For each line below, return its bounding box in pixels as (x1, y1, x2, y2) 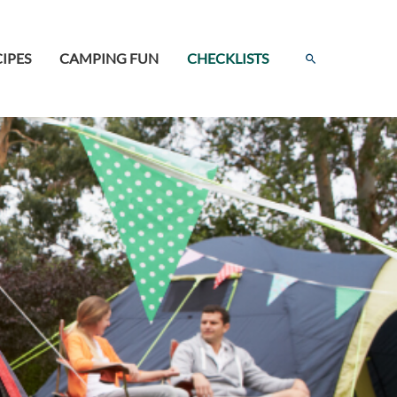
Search (303, 49, 344, 66)
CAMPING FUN (59, 50, 159, 66)
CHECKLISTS (187, 50, 269, 66)
